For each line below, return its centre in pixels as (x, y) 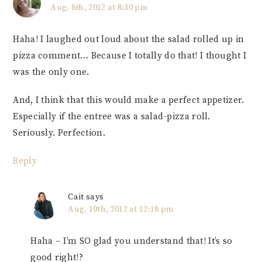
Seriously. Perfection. (59, 133)
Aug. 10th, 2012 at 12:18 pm (121, 210)
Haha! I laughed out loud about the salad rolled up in (129, 40)
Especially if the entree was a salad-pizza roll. (112, 117)
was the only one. (51, 73)
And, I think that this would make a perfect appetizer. (129, 101)
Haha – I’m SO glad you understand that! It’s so (132, 242)
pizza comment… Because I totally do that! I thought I (130, 56)
